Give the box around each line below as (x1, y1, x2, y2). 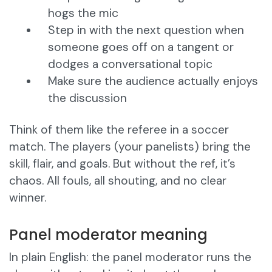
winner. (9, 190, 46, 206)
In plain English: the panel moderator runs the (9, 250, 251, 265)
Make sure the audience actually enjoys (48, 73, 258, 89)
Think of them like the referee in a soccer (9, 122, 229, 138)
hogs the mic (48, 5, 118, 21)
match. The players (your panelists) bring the (9, 139, 251, 155)
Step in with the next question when (48, 22, 244, 38)
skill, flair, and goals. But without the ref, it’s (9, 156, 236, 172)
